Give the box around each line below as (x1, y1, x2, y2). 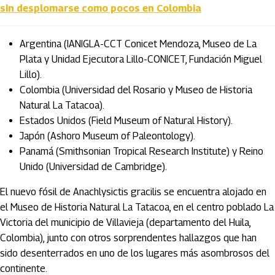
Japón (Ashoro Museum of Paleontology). (20, 130, 195, 142)
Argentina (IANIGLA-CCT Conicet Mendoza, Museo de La (20, 38, 257, 50)
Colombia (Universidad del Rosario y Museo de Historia (20, 84, 252, 96)
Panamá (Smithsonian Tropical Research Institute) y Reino (20, 145, 263, 157)
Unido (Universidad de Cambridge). (20, 161, 169, 172)
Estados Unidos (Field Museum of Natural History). (20, 115, 233, 126)
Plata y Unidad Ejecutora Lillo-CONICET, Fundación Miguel (20, 53, 262, 65)
